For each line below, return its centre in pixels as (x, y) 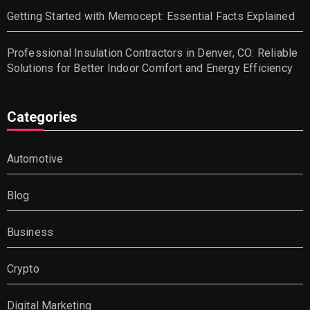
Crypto (23, 268)
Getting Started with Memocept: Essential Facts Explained (151, 16)
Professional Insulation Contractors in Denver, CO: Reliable (152, 53)
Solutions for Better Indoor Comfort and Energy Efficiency (149, 68)
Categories (42, 117)
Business (30, 232)
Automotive (35, 158)
